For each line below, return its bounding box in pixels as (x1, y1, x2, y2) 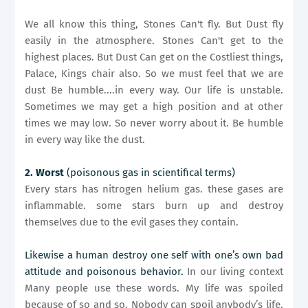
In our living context (183, 265, 284, 278)
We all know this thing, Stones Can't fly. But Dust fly (25, 18, 283, 31)
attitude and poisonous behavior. (25, 265, 184, 278)
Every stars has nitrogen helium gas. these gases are (25, 183, 283, 196)
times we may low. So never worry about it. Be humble (25, 117, 283, 130)
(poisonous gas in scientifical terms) (64, 166, 235, 179)
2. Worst (25, 166, 64, 179)
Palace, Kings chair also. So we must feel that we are (25, 67, 283, 80)
